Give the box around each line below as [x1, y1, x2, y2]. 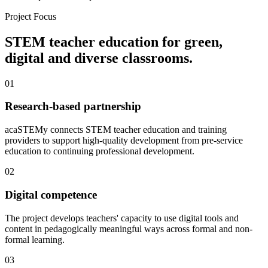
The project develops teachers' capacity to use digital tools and [5, 212, 239, 223]
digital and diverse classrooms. [5, 50, 193, 66]
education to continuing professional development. [5, 146, 194, 157]
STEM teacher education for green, [5, 33, 223, 50]
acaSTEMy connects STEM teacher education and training [5, 124, 227, 135]
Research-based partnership [5, 100, 141, 113]
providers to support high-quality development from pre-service [5, 135, 243, 146]
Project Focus [5, 11, 56, 22]
